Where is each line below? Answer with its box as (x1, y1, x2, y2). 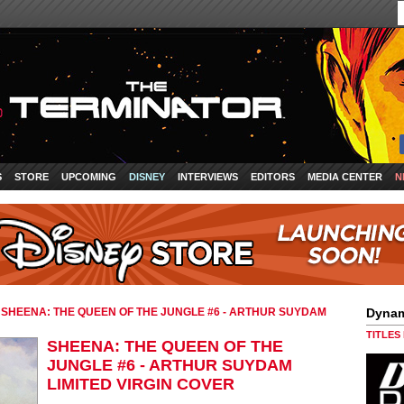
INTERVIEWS (178, 171, 238, 182)
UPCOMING (61, 171, 116, 182)
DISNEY (129, 171, 165, 182)
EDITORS (251, 171, 295, 182)
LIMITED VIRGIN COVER (47, 375, 234, 393)
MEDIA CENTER (308, 171, 382, 182)
